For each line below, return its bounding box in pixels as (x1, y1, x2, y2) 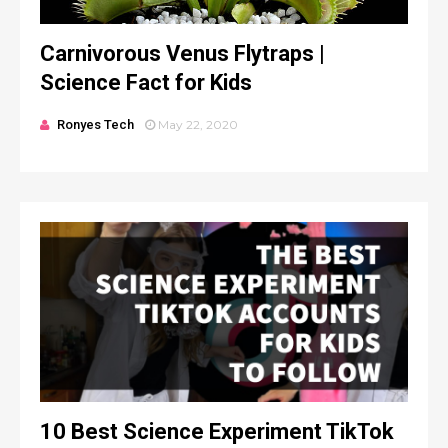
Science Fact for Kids (40, 70, 252, 95)
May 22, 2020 (158, 117, 238, 132)
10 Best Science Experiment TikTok (40, 419, 394, 444)
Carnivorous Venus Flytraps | (40, 41, 325, 66)
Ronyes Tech (57, 117, 134, 132)
